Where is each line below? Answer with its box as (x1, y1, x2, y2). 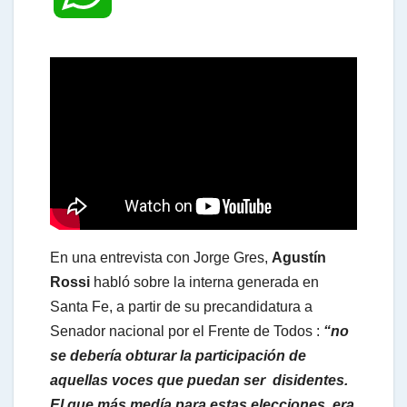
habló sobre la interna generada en (90, 273, 319, 290)
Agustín (272, 249, 326, 265)
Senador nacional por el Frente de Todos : (50, 323, 320, 339)
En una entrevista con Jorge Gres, (50, 249, 272, 265)
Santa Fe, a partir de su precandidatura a (50, 298, 313, 314)
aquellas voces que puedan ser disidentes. (50, 372, 348, 388)
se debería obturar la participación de (50, 347, 306, 363)
